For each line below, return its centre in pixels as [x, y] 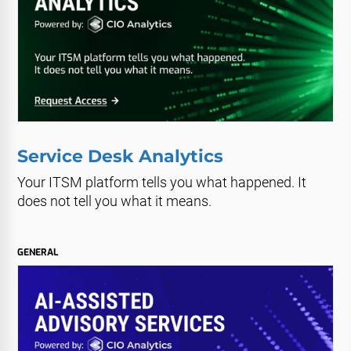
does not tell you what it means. [115, 201]
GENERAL [38, 253]
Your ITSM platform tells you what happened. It [162, 183]
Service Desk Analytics [121, 157]
